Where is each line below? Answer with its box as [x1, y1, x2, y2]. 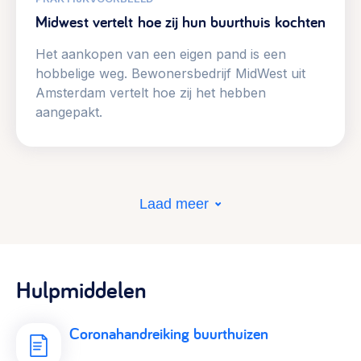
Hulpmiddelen [16, 274, 146, 305]
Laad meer [139, 196, 209, 213]
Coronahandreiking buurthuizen [69, 323, 268, 345]
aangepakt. [35, 104, 102, 121]
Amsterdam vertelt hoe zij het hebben [35, 85, 266, 102]
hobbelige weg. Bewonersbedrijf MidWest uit [35, 65, 305, 82]
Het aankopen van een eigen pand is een [35, 46, 286, 63]
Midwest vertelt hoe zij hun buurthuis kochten [35, 11, 326, 33]
